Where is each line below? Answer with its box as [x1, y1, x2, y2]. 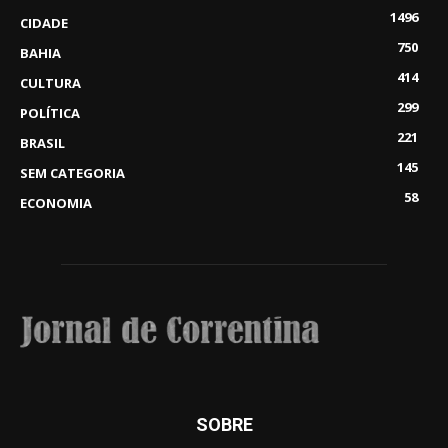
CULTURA [20, 73, 81, 92]
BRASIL [20, 133, 65, 152]
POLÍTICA [20, 103, 80, 122]
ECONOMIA [20, 193, 92, 212]
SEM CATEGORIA [20, 163, 125, 182]
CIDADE [20, 13, 68, 32]
